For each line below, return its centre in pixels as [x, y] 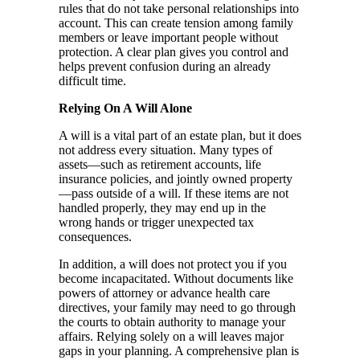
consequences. [95, 237]
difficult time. [92, 81]
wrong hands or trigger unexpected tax [156, 223]
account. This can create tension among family [176, 23]
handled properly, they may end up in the [162, 208]
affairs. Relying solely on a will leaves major [171, 337]
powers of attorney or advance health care [164, 293]
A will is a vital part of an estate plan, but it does [180, 136]
